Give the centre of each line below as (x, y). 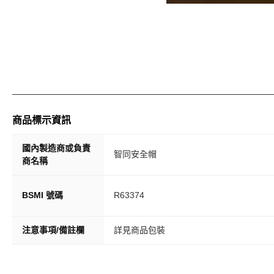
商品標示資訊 (42, 120)
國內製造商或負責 (56, 148)
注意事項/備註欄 (53, 230)
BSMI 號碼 (43, 195)
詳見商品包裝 (139, 230)
